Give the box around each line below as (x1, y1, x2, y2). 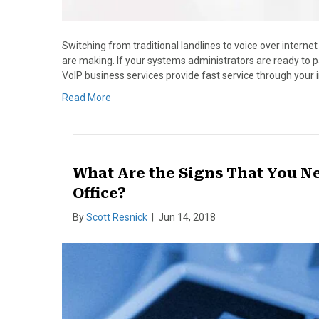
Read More (62, 91, 111, 103)
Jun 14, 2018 (158, 211, 216, 223)
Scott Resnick (86, 211, 147, 223)
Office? (73, 184, 126, 202)
